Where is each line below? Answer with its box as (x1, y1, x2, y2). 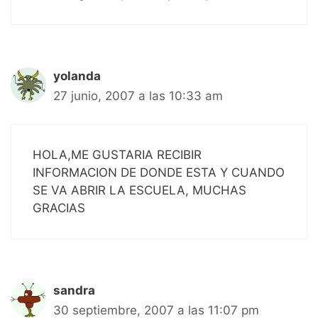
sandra (53, 283, 95, 298)
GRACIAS (33, 201, 85, 216)
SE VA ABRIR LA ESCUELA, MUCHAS (33, 183, 246, 198)
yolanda (53, 68, 101, 83)
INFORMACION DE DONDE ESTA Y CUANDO (33, 165, 285, 180)
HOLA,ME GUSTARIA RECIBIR (33, 148, 202, 163)
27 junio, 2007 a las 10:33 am (53, 88, 223, 103)
